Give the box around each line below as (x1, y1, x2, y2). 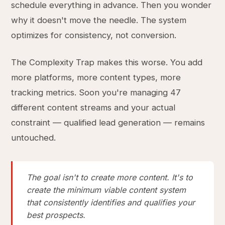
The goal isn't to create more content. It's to (27, 172, 193, 182)
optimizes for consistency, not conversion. (11, 30, 177, 40)
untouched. (11, 133, 56, 143)
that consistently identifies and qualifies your (27, 197, 195, 207)
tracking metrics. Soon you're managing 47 (11, 87, 181, 97)
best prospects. (27, 210, 86, 220)
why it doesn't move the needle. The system (11, 15, 187, 25)
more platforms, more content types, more (11, 72, 181, 82)
